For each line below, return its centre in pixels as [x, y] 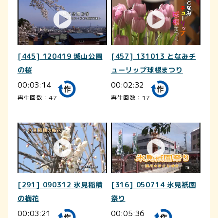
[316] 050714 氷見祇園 [153, 185]
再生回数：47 [37, 97]
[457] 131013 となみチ [153, 57]
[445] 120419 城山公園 [60, 57]
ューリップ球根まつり [147, 70]
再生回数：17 [130, 97]
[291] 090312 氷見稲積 [60, 185]
